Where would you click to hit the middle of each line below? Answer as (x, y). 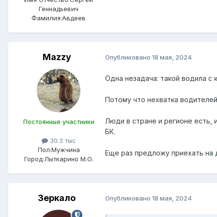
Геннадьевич (59, 8)
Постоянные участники (59, 121)
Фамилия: (47, 18)
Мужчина (65, 149)
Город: (34, 159)
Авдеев (74, 18)
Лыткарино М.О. (69, 159)
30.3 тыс (62, 140)
